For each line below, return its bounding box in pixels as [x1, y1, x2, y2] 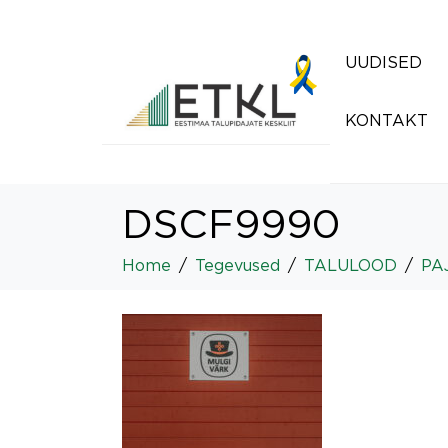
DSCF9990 [122, 202, 340, 245]
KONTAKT [345, 111, 428, 129]
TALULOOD [304, 256, 397, 274]
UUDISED [345, 53, 422, 71]
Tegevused [195, 256, 280, 274]
